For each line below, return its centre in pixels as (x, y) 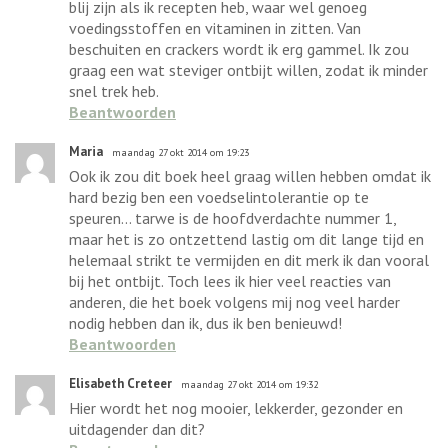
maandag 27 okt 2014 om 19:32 (249, 384)
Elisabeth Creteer (120, 383)
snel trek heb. (114, 90)
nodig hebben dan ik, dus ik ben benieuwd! (205, 322)
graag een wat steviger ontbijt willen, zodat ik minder (248, 69)
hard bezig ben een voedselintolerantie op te (219, 196)
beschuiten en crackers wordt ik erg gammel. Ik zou (239, 48)
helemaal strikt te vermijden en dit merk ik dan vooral (249, 259)
